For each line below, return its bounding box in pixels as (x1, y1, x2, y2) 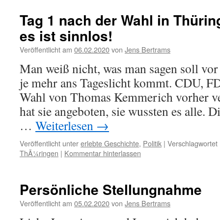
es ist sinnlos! (20, 26, 112, 46)
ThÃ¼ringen (20, 148, 58, 158)
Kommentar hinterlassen (64, 148, 141, 158)
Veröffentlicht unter (20, 138, 79, 148)
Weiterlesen (35, 117, 96, 134)
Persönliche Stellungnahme (20, 179, 202, 199)
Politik (143, 138, 162, 148)
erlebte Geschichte (81, 138, 139, 148)
